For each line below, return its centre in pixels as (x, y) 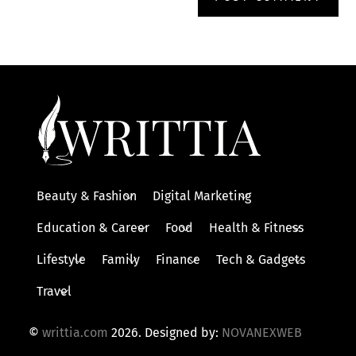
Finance (178, 259)
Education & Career (93, 227)
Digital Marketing (201, 195)
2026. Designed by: (164, 332)
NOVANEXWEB (261, 332)
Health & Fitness (256, 227)
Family (120, 259)
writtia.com (75, 332)
